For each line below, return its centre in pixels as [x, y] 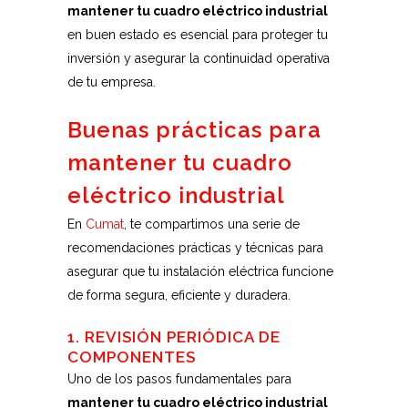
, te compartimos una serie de [212, 224]
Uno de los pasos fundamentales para [179, 379]
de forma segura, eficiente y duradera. [179, 295]
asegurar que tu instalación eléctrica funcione [200, 271]
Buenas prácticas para [194, 130]
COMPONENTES [132, 357]
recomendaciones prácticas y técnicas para [195, 248]
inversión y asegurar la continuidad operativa [199, 58]
